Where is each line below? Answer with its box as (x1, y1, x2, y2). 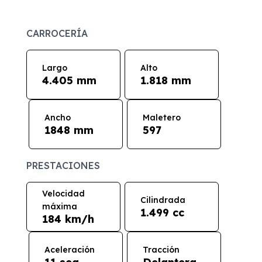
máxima (42, 201, 78, 212)
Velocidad (42, 188, 85, 199)
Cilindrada (140, 195, 186, 206)
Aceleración (44, 244, 95, 256)
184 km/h (42, 212, 95, 226)
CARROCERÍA (26, 27, 88, 39)
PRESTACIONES (26, 159, 101, 171)
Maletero (142, 112, 181, 123)
